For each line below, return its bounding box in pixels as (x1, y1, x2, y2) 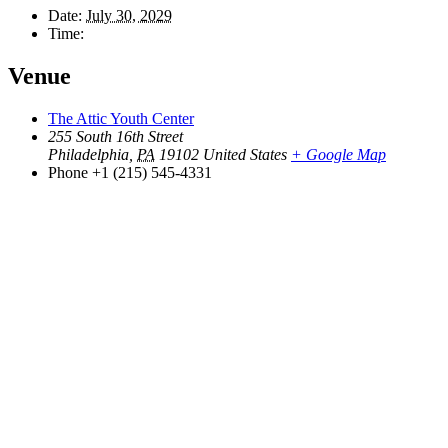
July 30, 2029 (86, 7, 172, 25)
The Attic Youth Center (48, 109, 194, 127)
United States (203, 145, 287, 163)
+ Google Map (291, 145, 386, 163)
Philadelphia (48, 145, 129, 163)
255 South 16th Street (48, 127, 183, 145)
